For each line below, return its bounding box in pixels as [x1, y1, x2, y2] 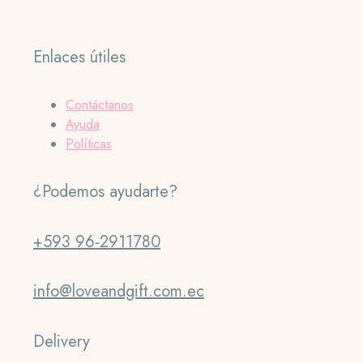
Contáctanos [66, 95, 134, 114]
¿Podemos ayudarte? [33, 180, 177, 204]
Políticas [66, 134, 112, 153]
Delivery [33, 329, 90, 353]
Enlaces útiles [33, 45, 126, 69]
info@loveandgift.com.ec [33, 280, 204, 304]
